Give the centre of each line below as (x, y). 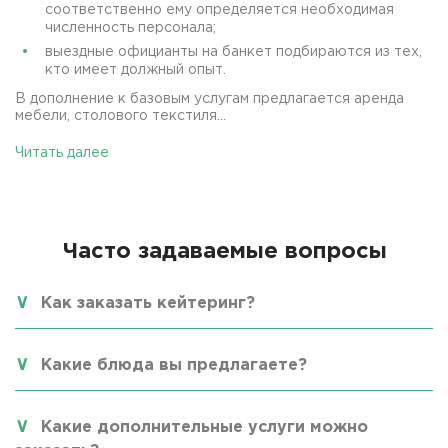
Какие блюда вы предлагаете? (174, 365)
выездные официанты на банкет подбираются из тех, (233, 51)
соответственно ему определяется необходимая (219, 9)
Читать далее (62, 152)
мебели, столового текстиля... (120, 115)
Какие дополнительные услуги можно (204, 427)
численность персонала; (130, 27)
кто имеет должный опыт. (135, 69)
